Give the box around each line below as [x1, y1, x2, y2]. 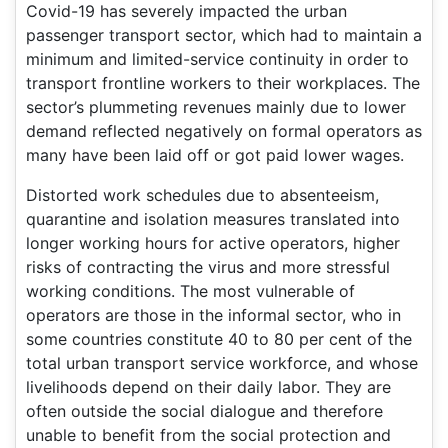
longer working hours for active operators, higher [26, 232, 400, 253]
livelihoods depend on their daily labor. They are [26, 376, 391, 397]
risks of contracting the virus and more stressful [26, 256, 390, 277]
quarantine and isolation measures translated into [26, 208, 400, 229]
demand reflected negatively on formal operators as [26, 120, 422, 141]
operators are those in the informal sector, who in [26, 304, 401, 325]
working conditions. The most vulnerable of [26, 280, 355, 301]
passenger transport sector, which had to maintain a [26, 24, 422, 45]
